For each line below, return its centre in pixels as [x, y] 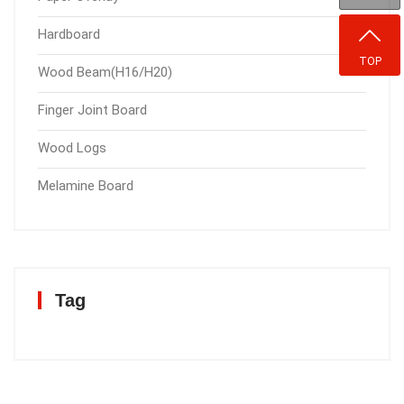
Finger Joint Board [92, 110]
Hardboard [69, 34]
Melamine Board [86, 186]
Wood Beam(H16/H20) [105, 72]
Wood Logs [72, 148]
